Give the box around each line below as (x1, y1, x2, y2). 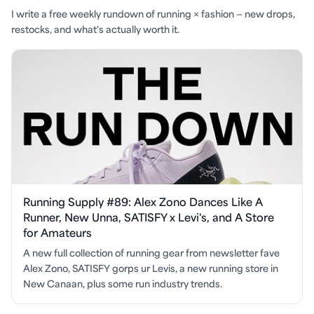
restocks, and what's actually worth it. (11, 25, 179, 35)
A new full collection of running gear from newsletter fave (23, 248, 280, 259)
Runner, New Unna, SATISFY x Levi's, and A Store (23, 212, 274, 224)
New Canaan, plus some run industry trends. (23, 279, 222, 289)
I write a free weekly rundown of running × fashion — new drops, (11, 9, 295, 20)
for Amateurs (23, 227, 92, 240)
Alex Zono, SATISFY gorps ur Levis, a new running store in (23, 264, 278, 274)
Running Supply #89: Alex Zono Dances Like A (23, 196, 263, 209)
